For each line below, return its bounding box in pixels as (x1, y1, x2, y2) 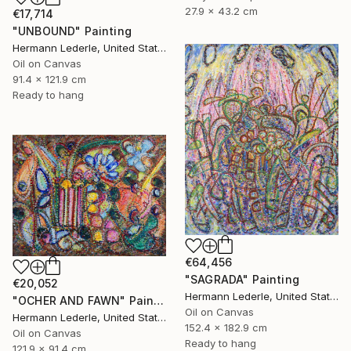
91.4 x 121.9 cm (13, 73, 86, 86)
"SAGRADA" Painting (185, 273, 299, 287)
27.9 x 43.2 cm (185, 5, 258, 18)
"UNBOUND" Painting (13, 24, 132, 38)
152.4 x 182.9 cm (185, 321, 267, 335)
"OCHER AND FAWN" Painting (154, 293, 165, 307)
